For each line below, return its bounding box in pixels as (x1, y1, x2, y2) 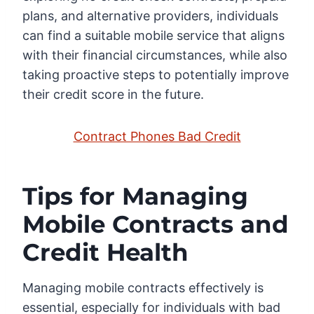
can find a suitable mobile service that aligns (22, 28, 285, 43)
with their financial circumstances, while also (22, 48, 287, 63)
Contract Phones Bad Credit (73, 129, 241, 144)
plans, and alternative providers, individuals (22, 8, 278, 24)
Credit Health (22, 238, 189, 268)
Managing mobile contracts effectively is (22, 280, 264, 296)
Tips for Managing (22, 182, 248, 212)
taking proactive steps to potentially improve (22, 67, 289, 83)
